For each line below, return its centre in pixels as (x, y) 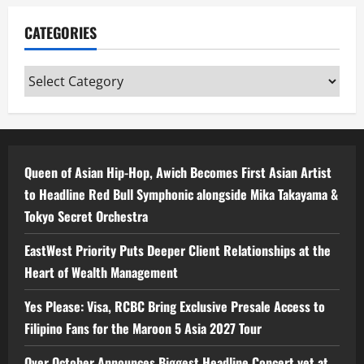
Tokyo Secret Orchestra (86, 217)
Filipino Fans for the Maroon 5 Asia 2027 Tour (143, 329)
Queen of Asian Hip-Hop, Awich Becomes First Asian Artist (178, 173)
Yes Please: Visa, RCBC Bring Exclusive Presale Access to (175, 307)
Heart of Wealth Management (101, 273)
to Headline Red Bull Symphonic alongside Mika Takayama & (181, 195)
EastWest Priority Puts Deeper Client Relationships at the (178, 251)
